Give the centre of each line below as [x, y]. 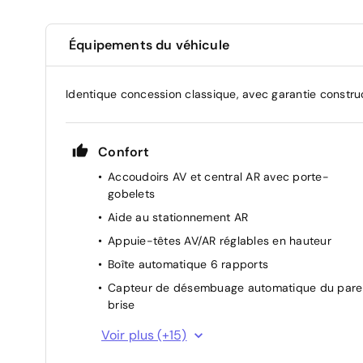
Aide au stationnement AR [178, 217]
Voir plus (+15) [144, 335]
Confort [124, 152]
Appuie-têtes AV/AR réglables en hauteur [220, 240]
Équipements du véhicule [149, 45]
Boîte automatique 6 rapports [188, 264]
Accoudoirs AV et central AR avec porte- [218, 176]
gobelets [131, 193]
